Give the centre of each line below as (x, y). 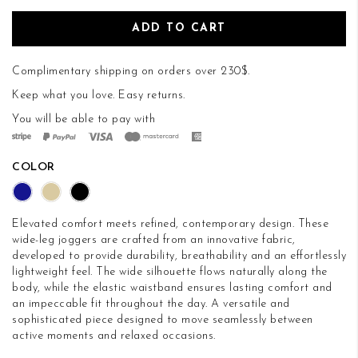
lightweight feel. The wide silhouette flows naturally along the (170, 272)
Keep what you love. (65, 95)
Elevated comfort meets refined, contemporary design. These (170, 224)
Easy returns (151, 95)
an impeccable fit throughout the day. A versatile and (151, 304)
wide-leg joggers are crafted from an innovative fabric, (154, 240)
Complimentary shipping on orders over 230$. (131, 71)
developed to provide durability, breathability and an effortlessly (179, 256)
